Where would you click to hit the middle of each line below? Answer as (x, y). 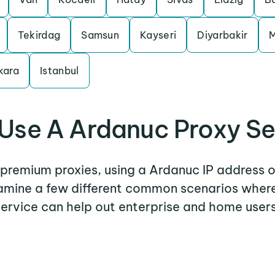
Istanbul (60, 71)
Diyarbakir (223, 35)
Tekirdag (39, 35)
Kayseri (158, 35)
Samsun (100, 35)
